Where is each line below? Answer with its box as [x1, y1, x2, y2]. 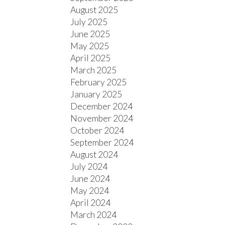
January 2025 [70, 89, 123, 100]
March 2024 [70, 209, 117, 220]
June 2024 [70, 173, 110, 184]
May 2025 [70, 41, 109, 52]
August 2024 [70, 149, 119, 160]
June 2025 [70, 29, 110, 40]
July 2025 [70, 17, 108, 28]
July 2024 [70, 161, 108, 172]
